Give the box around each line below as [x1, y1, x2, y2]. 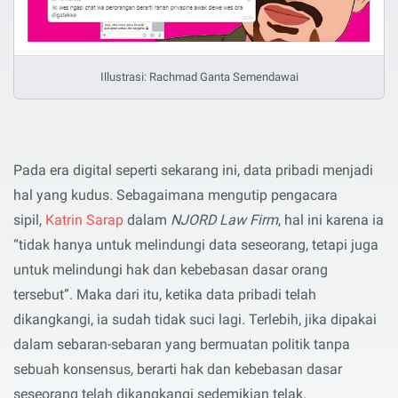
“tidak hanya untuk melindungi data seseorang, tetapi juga [13, 235, 378, 253]
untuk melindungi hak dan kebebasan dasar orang [13, 260, 328, 278]
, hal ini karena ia [278, 211, 384, 228]
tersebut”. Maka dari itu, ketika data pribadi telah [13, 285, 316, 303]
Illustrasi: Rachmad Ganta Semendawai [99, 70, 298, 84]
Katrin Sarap [45, 211, 123, 228]
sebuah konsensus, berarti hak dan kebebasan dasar [13, 360, 342, 378]
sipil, [13, 211, 45, 228]
